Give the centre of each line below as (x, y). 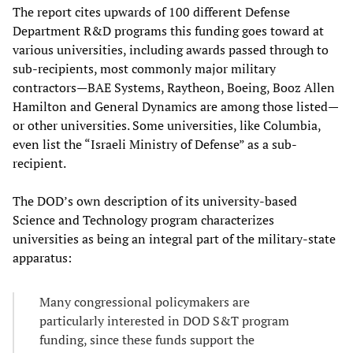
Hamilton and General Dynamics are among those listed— (176, 106)
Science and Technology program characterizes (143, 219)
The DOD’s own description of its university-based (155, 201)
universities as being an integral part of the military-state (174, 238)
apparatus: (42, 257)
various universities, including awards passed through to (171, 49)
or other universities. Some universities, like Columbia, (167, 125)
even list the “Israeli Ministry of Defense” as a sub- (155, 144)
